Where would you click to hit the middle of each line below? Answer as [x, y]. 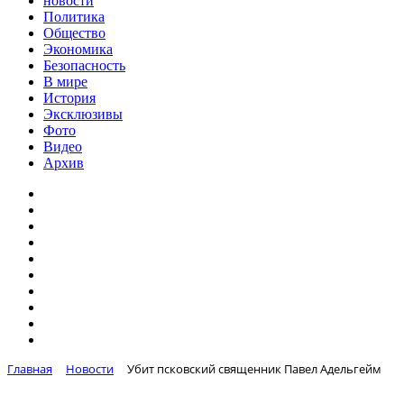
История [69, 98]
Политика [74, 17]
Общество [74, 33]
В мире [65, 82]
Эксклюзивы [83, 114]
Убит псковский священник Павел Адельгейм [254, 369]
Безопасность [84, 65]
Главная [30, 369]
